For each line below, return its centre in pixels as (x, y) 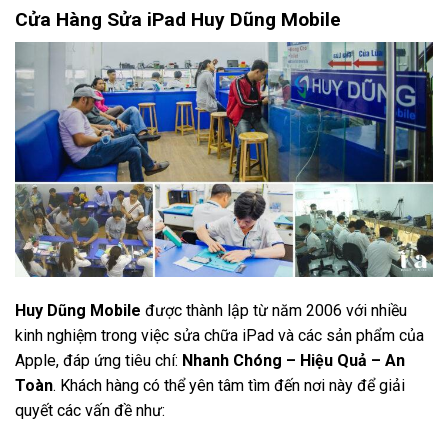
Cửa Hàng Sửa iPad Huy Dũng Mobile (178, 20)
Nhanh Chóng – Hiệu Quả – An (293, 360)
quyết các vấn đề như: (90, 410)
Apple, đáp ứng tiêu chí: (98, 360)
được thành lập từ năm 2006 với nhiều (274, 310)
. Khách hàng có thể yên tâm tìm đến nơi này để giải (229, 385)
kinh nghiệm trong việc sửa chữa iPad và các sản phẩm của (219, 335)
